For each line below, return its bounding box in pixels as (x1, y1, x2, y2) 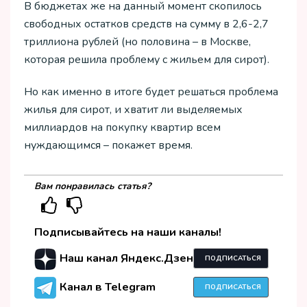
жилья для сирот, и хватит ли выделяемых (24, 101, 243, 117)
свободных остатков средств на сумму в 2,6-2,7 (24, 16, 269, 32)
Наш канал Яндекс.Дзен (60, 251, 193, 267)
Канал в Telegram (60, 280, 156, 295)
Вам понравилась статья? (34, 180, 151, 193)
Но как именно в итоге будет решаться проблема (24, 84, 278, 99)
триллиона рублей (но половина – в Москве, (24, 34, 251, 50)
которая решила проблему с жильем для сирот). (24, 52, 269, 68)
